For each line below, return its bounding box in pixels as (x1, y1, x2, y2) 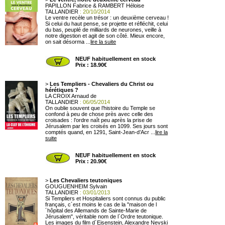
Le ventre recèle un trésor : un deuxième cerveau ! (45, 15, 169, 21)
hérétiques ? (45, 87, 78, 93)
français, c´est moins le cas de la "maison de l (45, 201, 157, 207)
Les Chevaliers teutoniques (50, 177, 122, 183)
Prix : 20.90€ (75, 158, 107, 164)
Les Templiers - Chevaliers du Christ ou (50, 81, 154, 87)
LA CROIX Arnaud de (45, 93, 96, 99)
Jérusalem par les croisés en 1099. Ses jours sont (45, 123, 168, 129)
